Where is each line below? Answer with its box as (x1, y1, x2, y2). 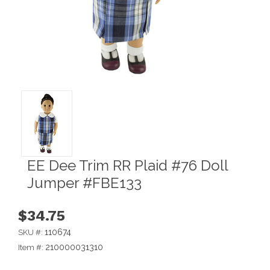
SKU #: (18, 227, 45, 237)
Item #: (18, 242, 45, 252)
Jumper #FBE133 (27, 174, 142, 192)
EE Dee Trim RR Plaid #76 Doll (27, 156, 228, 174)
